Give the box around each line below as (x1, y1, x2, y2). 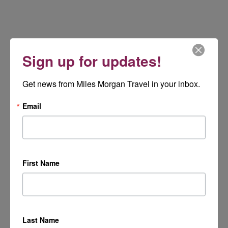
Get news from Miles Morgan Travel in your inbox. (22, 78, 200, 90)
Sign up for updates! (22, 50, 161, 72)
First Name (22, 158, 60, 168)
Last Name (22, 215, 59, 225)
